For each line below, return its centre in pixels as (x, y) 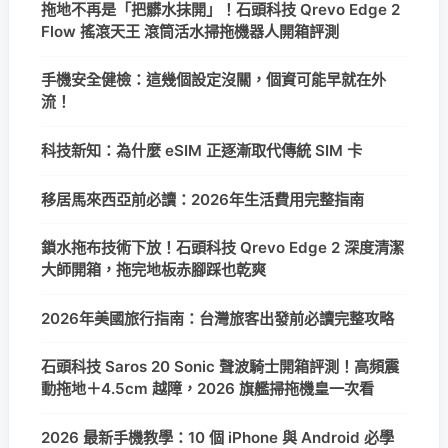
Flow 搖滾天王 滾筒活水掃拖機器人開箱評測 (190, 31)
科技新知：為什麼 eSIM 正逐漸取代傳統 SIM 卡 (201, 150)
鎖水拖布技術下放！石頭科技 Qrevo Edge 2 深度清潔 (222, 248)
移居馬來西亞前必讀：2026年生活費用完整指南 (202, 199)
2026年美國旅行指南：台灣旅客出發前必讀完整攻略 (217, 318)
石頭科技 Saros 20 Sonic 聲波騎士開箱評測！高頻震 (220, 367)
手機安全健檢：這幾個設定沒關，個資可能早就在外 (213, 80)
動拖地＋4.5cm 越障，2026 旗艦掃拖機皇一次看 (207, 389)
